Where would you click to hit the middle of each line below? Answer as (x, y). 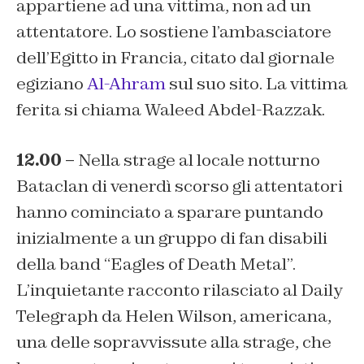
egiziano (52, 84)
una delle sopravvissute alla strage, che (174, 342)
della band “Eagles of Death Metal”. (156, 264)
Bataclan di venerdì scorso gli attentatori (180, 186)
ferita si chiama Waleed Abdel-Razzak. (171, 110)
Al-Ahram (126, 84)
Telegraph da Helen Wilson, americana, (174, 316)
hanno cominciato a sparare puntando (170, 212)
